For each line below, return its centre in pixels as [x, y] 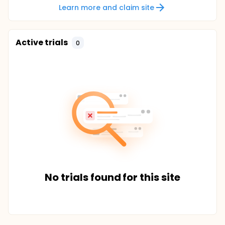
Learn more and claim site [106, 7]
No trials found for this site [113, 177]
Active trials [42, 42]
